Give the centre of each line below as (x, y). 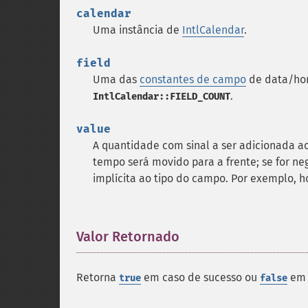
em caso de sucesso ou (200, 277)
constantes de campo (193, 79)
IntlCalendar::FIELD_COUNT (162, 97)
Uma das (116, 79)
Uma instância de (137, 30)
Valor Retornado (128, 236)
